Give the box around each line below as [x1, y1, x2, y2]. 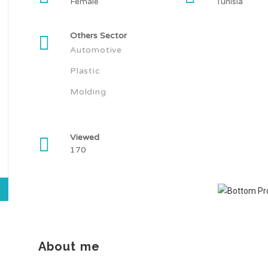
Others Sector [70, 31, 129, 41]
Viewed [70, 132, 99, 142]
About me [38, 239, 100, 254]
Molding [70, 87, 106, 97]
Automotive [70, 45, 122, 55]
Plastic [70, 66, 100, 76]
